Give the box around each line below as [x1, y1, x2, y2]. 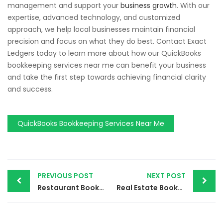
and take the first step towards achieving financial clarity [7, 72, 206, 82]
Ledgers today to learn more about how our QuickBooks [7, 48, 201, 58]
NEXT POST [147, 170, 186, 181]
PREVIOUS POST [37, 170, 93, 181]
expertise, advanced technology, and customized [7, 12, 180, 22]
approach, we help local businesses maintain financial [7, 24, 195, 34]
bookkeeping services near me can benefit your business [7, 60, 206, 70]
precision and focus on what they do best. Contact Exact [7, 36, 207, 46]
